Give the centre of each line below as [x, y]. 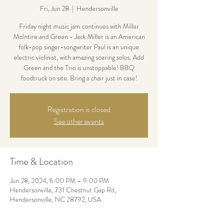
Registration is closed [79, 109]
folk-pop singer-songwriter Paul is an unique [79, 47]
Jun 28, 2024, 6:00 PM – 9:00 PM [59, 181]
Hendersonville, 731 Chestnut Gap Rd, [63, 190]
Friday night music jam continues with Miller [79, 26]
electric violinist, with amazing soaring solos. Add [79, 57]
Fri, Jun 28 [54, 8]
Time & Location [41, 162]
